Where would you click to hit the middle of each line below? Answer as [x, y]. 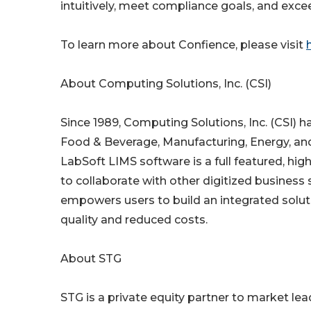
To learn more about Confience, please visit [183, 45]
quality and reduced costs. [134, 220]
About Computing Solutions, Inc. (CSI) [166, 84]
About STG [91, 259]
